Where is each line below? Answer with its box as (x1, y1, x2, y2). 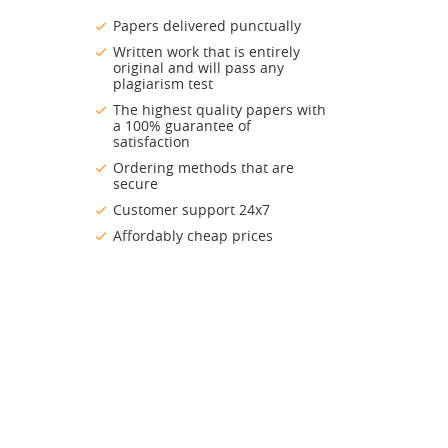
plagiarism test (113, 74, 213, 94)
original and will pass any (113, 58, 284, 78)
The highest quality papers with (113, 100, 326, 120)
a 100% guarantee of (113, 116, 251, 136)
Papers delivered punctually (113, 16, 301, 36)
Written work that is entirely (113, 42, 300, 62)
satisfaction (113, 132, 190, 152)
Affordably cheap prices (113, 226, 273, 246)
